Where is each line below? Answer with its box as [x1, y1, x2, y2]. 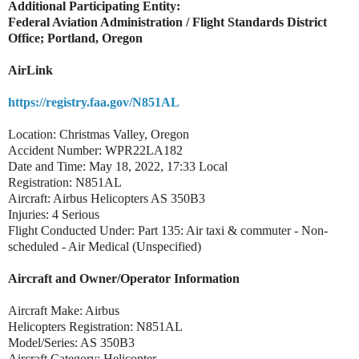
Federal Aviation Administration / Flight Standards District [8, 14, 327, 29]
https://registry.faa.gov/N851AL [8, 95, 179, 109]
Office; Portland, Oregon [8, 30, 143, 45]
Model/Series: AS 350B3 [8, 335, 135, 349]
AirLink [8, 63, 53, 77]
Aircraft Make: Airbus [8, 303, 123, 317]
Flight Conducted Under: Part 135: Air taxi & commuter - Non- [8, 223, 328, 237]
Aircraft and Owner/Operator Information [8, 271, 240, 285]
